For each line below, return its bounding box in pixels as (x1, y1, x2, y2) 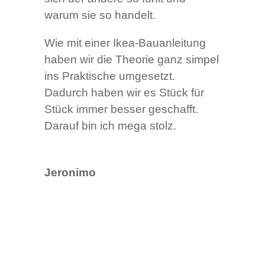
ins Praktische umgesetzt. (44, 70, 175, 83)
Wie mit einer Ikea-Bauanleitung (44, 37, 206, 50)
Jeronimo (44, 166, 96, 179)
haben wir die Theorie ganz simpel (44, 53, 219, 66)
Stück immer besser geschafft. (44, 103, 198, 116)
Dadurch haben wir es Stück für (44, 86, 204, 99)
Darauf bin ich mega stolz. (44, 119, 176, 132)
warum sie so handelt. (44, 9, 156, 22)
